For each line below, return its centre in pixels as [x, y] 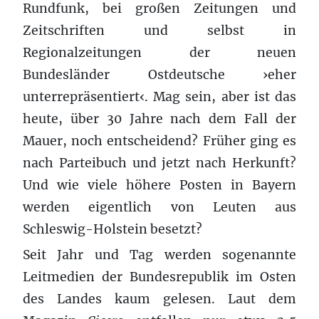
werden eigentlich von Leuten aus [159, 207]
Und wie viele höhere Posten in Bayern [159, 185]
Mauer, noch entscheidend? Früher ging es [159, 141]
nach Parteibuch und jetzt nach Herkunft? [159, 163]
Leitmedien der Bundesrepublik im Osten [159, 277]
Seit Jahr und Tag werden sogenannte [159, 255]
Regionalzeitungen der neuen [159, 52]
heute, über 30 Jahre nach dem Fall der [159, 119]
